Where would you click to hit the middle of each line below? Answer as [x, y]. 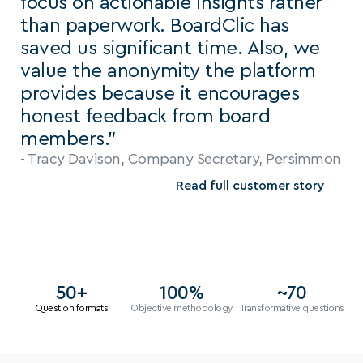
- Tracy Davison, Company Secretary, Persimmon [181, 159]
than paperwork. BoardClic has [155, 26]
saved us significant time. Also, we [170, 49]
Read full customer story [250, 185]
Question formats [71, 308]
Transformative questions [292, 308]
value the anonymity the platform [168, 71]
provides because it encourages [160, 94]
